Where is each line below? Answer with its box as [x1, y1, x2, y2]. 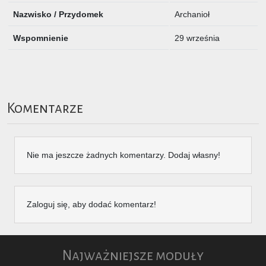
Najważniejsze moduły [62, 248, 204, 263]
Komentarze [7, 101, 83, 116]
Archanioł [175, 9, 210, 19]
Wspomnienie [13, 33, 68, 43]
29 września [175, 33, 220, 43]
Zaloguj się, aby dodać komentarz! [27, 199, 156, 209]
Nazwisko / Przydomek [13, 9, 103, 19]
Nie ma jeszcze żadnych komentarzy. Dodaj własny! [27, 150, 220, 160]
